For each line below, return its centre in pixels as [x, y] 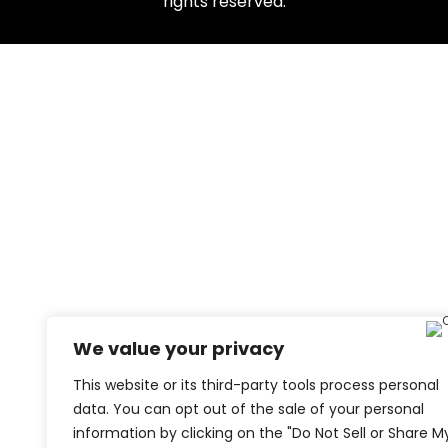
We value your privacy [178, 348]
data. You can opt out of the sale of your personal [248, 409]
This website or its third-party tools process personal [256, 385]
